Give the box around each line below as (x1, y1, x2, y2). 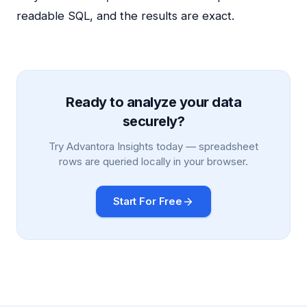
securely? (122, 113, 185, 130)
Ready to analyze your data (66, 94, 241, 110)
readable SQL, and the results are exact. (16, 9, 234, 23)
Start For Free (113, 195, 182, 208)
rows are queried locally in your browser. (59, 155, 248, 168)
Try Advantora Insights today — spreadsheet (49, 140, 258, 153)
